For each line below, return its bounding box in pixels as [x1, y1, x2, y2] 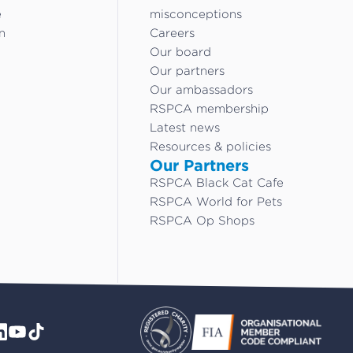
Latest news [150, 121, 221, 133]
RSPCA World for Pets [150, 195, 283, 207]
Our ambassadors [150, 84, 254, 95]
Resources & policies [150, 140, 272, 152]
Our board [150, 46, 212, 58]
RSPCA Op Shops [150, 214, 255, 226]
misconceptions [150, 8, 243, 20]
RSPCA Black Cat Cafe [150, 176, 284, 188]
